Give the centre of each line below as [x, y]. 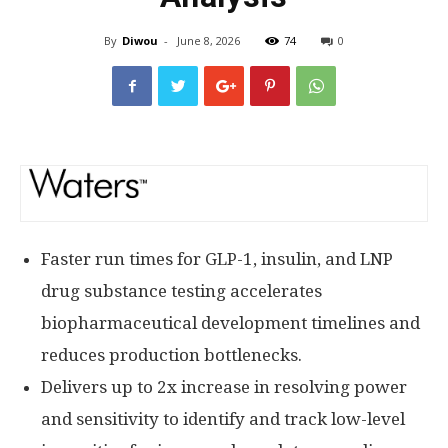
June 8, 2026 [208, 40]
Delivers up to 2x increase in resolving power [224, 387]
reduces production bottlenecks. [171, 355]
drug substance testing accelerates [181, 291]
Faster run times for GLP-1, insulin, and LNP [217, 259]
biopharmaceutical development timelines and [230, 323]
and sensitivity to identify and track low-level [223, 419]
